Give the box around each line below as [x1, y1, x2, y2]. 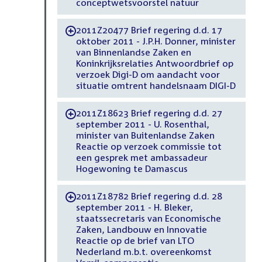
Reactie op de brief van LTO [75, 235, 194, 246]
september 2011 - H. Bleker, [75, 202, 193, 213]
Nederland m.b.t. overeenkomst [75, 246, 212, 257]
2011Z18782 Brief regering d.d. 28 [75, 191, 222, 202]
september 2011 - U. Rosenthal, [75, 119, 209, 130]
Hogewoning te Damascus [75, 163, 188, 174]
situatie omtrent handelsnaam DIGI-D [75, 80, 236, 91]
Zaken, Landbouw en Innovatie [75, 224, 207, 235]
